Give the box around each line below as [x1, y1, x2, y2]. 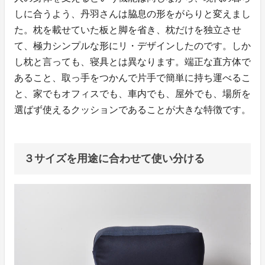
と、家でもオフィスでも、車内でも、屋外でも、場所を [14, 88, 251, 99]
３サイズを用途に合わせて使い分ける [24, 152, 205, 164]
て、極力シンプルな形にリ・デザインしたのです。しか [14, 40, 251, 51]
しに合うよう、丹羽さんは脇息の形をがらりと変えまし [14, 8, 251, 19]
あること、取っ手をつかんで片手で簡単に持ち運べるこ [14, 72, 251, 83]
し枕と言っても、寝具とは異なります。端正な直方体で [14, 56, 251, 67]
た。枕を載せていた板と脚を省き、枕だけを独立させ [14, 24, 241, 35]
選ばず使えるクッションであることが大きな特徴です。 [14, 104, 251, 115]
